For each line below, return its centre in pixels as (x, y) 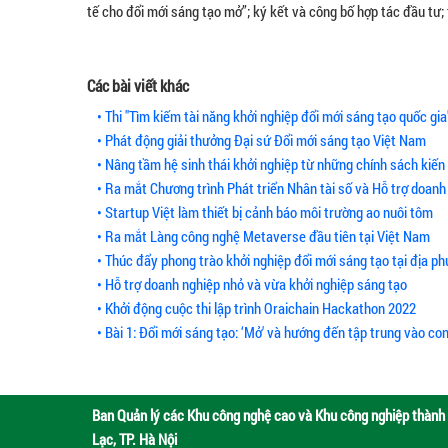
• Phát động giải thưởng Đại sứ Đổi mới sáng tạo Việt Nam (261, 140)
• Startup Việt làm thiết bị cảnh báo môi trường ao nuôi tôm (265, 212)
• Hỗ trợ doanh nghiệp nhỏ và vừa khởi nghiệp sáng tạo (252, 284)
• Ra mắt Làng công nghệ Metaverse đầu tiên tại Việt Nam (263, 236)
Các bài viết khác (138, 85)
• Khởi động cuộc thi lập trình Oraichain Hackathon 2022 (256, 308)
